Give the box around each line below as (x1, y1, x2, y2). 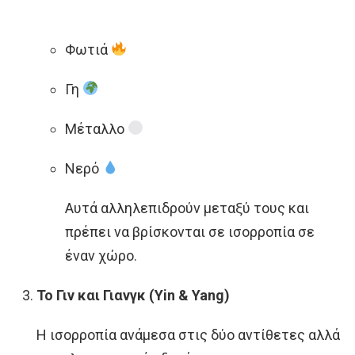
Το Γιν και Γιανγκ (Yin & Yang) (36, 286, 230, 303)
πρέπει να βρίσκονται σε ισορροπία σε (65, 223, 315, 240)
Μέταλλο (65, 120, 128, 137)
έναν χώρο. (65, 246, 137, 264)
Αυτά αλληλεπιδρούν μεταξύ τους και (65, 199, 309, 216)
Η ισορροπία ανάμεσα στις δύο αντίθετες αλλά (36, 326, 340, 343)
